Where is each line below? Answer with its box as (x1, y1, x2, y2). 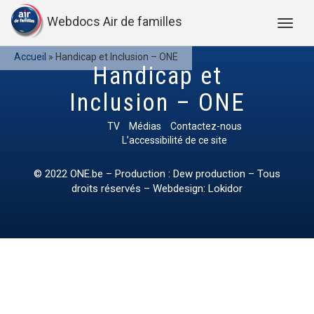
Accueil (14, 51, 46, 62)
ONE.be (70, 168, 103, 180)
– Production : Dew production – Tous (103, 168, 280, 180)
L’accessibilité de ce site (122, 135, 227, 146)
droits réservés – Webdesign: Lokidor (71, 182, 243, 195)
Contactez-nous (170, 121, 242, 132)
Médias (129, 121, 161, 132)
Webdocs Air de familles (47, 14, 182, 29)
